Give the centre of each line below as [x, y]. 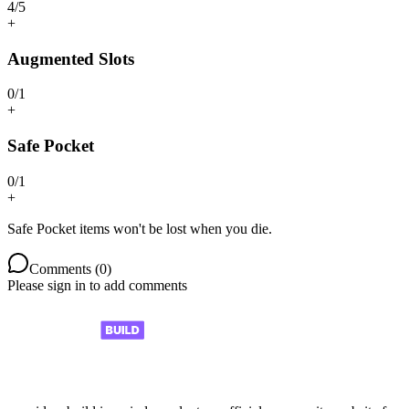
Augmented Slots [71, 58]
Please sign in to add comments [97, 285]
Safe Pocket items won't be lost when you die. [140, 228]
